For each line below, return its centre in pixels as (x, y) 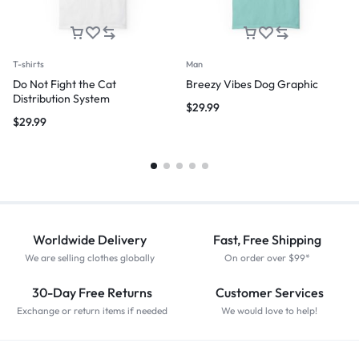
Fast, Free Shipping (267, 240)
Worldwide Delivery (90, 240)
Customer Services (269, 292)
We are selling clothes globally (90, 258)
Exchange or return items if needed (92, 311)
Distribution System (61, 99)
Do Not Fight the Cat (65, 84)
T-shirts (28, 64)
